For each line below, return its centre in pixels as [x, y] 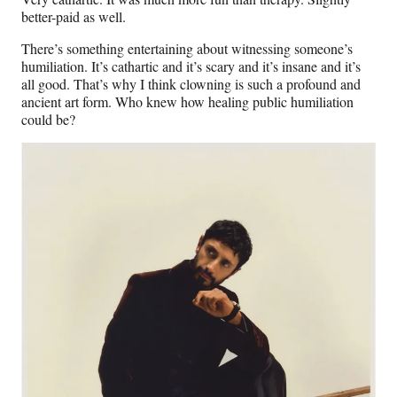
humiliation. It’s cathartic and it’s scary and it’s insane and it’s [191, 66]
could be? [48, 120]
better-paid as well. [74, 17]
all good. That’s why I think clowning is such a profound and [191, 84]
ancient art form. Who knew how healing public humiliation [187, 102]
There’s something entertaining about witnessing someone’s [187, 49]
